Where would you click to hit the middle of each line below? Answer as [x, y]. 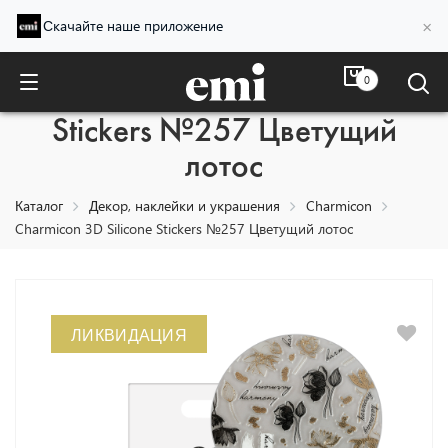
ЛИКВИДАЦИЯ [129, 334]
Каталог [39, 205]
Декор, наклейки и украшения [184, 205]
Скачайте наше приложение [133, 25]
